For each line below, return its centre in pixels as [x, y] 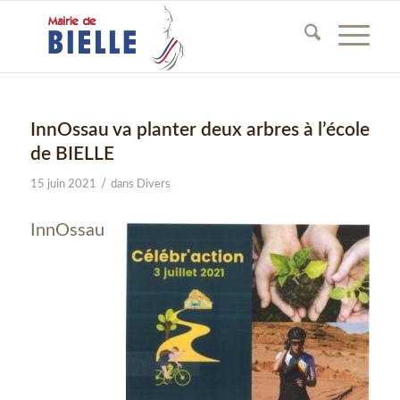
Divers [153, 184]
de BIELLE [72, 154]
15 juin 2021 [63, 184]
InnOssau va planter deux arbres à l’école [200, 130]
